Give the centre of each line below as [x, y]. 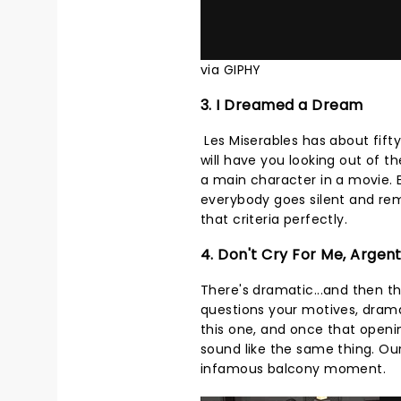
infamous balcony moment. [294, 369]
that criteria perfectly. [274, 219]
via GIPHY [231, 70]
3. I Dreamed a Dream [282, 105]
